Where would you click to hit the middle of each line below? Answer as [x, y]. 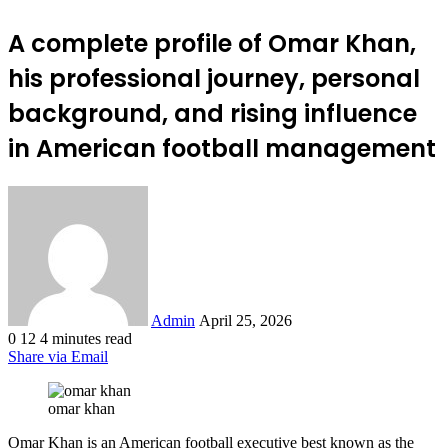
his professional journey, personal [214, 78]
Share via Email [58, 356]
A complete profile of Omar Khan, [212, 43]
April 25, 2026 [245, 320]
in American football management [222, 148]
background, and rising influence [212, 113]
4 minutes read [86, 338]
